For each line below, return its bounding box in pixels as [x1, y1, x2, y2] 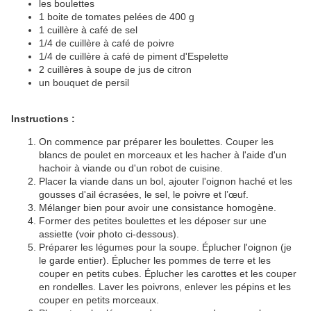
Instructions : [11, 113, 75, 125]
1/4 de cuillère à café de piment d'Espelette [39, 51, 228, 62]
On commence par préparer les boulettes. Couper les [39, 136, 274, 148]
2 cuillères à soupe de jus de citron [39, 64, 192, 76]
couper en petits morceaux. [39, 294, 159, 306]
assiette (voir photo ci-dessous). [39, 228, 179, 240]
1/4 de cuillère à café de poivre [39, 37, 174, 49]
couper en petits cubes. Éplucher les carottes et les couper [39, 268, 296, 280]
